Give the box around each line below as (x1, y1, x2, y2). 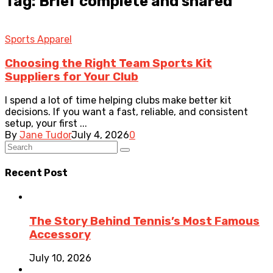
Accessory (29, 227, 91, 241)
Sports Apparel (5, 33, 72, 45)
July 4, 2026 (71, 129, 129, 141)
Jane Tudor (19, 129, 71, 141)
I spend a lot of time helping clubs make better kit (5, 94, 232, 107)
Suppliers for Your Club (5, 69, 138, 83)
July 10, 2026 (29, 252, 91, 264)
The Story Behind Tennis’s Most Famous (29, 214, 260, 228)
